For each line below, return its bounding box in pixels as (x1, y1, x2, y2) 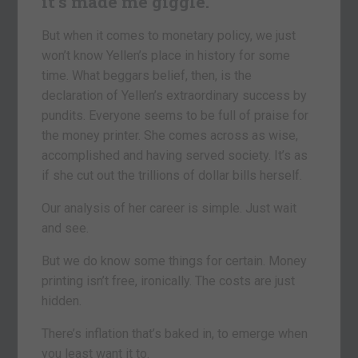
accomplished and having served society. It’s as (42, 147, 308, 163)
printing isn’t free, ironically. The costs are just (42, 272, 296, 288)
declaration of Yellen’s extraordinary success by (42, 87, 308, 103)
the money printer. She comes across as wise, (42, 127, 299, 143)
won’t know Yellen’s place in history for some (42, 47, 291, 63)
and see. (42, 220, 89, 236)
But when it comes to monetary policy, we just (42, 27, 296, 43)
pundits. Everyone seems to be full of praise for (42, 107, 309, 123)
